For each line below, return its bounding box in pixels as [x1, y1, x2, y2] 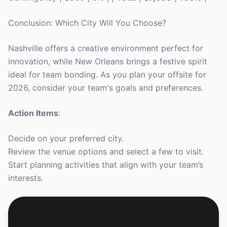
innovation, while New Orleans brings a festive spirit [8, 56, 207, 66]
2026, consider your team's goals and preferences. [8, 83, 203, 93]
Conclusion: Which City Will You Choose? [8, 18, 166, 28]
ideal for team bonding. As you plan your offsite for [8, 69, 206, 80]
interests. [8, 173, 43, 183]
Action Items [8, 108, 58, 118]
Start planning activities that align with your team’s [8, 160, 203, 170]
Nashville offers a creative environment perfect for [8, 43, 203, 53]
